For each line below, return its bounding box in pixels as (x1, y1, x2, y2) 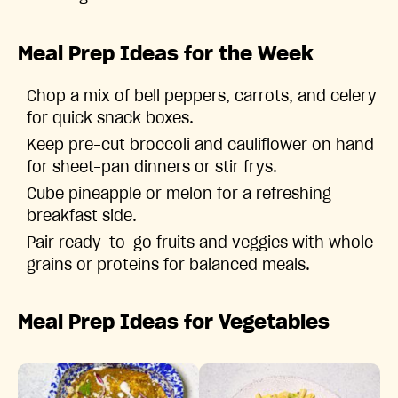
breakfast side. (27, 209, 137, 226)
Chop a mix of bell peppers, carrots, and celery (27, 89, 377, 106)
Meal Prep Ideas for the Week (18, 44, 314, 65)
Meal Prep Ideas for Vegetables (18, 313, 330, 333)
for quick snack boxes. (27, 111, 194, 128)
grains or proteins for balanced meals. (27, 258, 310, 275)
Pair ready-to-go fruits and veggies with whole (27, 235, 373, 252)
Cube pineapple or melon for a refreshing (27, 187, 331, 203)
